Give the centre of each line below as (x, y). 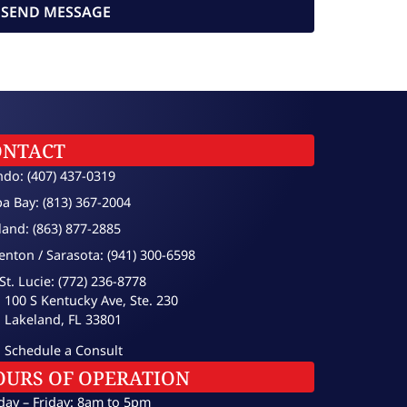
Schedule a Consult (64, 351)
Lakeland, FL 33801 (63, 319)
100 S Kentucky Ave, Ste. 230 (91, 300)
